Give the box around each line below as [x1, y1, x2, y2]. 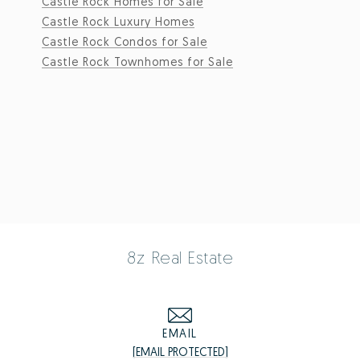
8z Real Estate [127, 247, 233, 268]
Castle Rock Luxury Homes [42, 14, 194, 29]
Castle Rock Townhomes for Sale [42, 55, 233, 69]
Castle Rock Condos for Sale [42, 35, 207, 49]
